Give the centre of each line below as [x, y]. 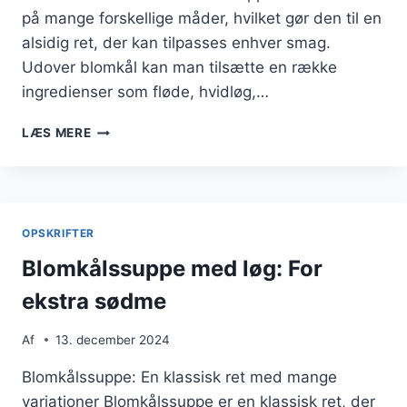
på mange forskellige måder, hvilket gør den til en [202, 19]
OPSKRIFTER [58, 233]
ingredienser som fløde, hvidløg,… [145, 92]
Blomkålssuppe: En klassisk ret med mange [179, 377]
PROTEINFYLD [137, 205]
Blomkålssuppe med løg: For [172, 269]
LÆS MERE [57, 133]
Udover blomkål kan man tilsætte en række [179, 68]
